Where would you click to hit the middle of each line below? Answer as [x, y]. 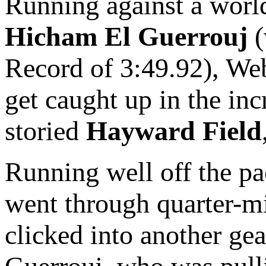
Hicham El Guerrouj [126, 37]
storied [45, 131]
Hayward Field [174, 131]
